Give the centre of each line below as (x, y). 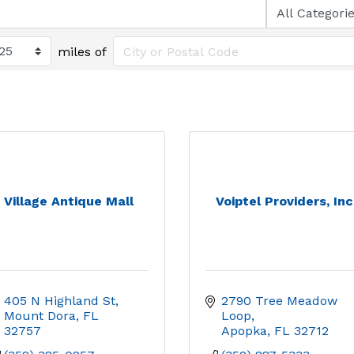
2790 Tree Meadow (279, 301)
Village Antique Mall (68, 201)
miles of (83, 51)
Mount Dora (40, 316)
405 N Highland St (60, 301)
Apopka (244, 331)
